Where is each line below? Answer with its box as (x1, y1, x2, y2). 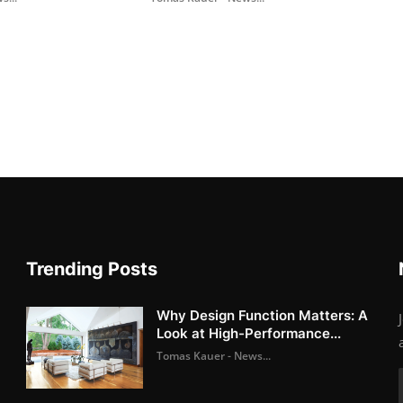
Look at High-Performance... (157, 324, 342, 342)
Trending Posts (26, 257, 158, 280)
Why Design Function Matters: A (157, 306, 369, 324)
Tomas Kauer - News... (157, 347, 272, 363)
